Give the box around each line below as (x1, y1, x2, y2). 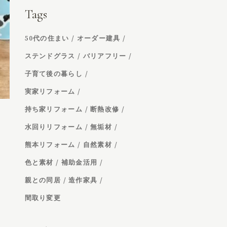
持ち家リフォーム (24, 105, 83, 113)
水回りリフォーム (24, 123, 83, 131)
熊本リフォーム (24, 141, 75, 149)
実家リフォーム (24, 88, 75, 96)
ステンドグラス (24, 52, 75, 60)
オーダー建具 (77, 34, 121, 43)
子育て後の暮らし (24, 70, 83, 78)
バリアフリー (83, 52, 127, 60)
